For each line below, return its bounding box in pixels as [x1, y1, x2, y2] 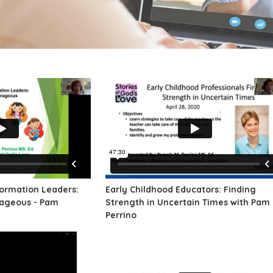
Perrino [105, 210, 136, 221]
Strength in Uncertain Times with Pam [105, 197, 270, 208]
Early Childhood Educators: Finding [105, 184, 256, 196]
